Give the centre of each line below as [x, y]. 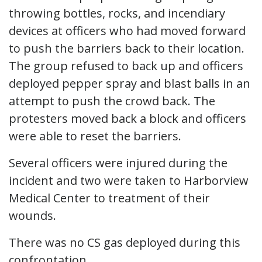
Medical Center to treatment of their [109, 198]
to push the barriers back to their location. [127, 48]
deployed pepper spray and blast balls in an [130, 83]
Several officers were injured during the [118, 163]
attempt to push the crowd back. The [112, 101]
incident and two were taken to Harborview [129, 180]
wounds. [32, 215]
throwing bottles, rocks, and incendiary [117, 13]
